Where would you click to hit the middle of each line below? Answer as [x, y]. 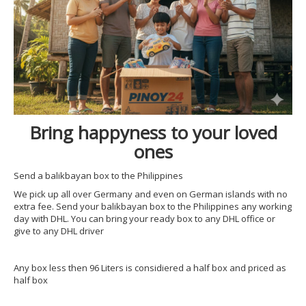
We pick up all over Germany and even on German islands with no [151, 194]
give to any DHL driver [59, 231]
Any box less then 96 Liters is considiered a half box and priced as [150, 268]
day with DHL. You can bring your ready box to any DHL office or [144, 219]
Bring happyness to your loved [153, 133]
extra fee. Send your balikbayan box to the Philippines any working [153, 206]
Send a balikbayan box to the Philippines [98, 176]
